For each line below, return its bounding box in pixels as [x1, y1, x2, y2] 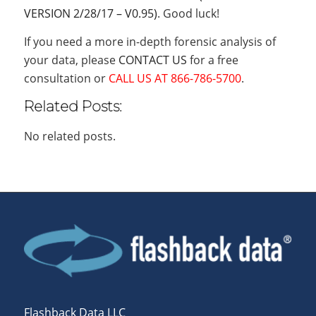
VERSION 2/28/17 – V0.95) [23, 6, 157, 22]
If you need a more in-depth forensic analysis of [23, 33, 276, 49]
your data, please [23, 51, 119, 68]
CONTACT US [118, 51, 187, 68]
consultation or [23, 70, 109, 86]
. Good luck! [157, 6, 219, 22]
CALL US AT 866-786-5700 [108, 70, 241, 86]
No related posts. [23, 128, 116, 145]
